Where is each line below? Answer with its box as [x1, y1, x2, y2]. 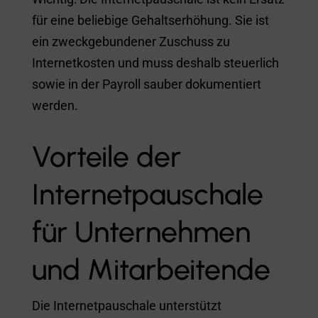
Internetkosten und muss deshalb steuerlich [31, 55, 279, 70]
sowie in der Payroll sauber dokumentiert [31, 76, 261, 92]
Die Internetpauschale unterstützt [31, 297, 221, 313]
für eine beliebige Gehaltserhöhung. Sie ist [31, 12, 269, 28]
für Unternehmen [31, 214, 251, 249]
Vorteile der [31, 138, 181, 174]
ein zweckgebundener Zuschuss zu [31, 33, 230, 49]
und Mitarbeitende [31, 251, 270, 287]
